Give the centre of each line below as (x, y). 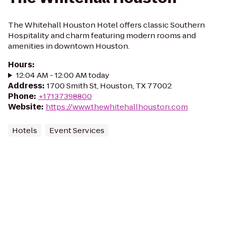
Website (25, 107)
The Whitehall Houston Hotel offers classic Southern (106, 25)
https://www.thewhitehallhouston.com (117, 107)
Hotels (25, 130)
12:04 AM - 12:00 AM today (63, 75)
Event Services (77, 130)
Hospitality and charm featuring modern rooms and (102, 35)
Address (25, 86)
